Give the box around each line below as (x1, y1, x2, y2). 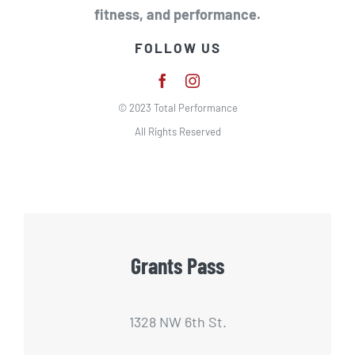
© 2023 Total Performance (117, 101, 238, 114)
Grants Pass (131, 252, 224, 280)
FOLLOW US (134, 40, 221, 56)
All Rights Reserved (134, 124, 221, 138)
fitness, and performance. (94, 6, 261, 24)
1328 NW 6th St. (128, 313, 227, 331)
